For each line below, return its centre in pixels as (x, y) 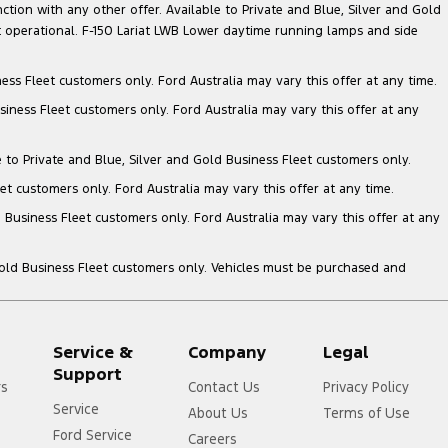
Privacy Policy (366, 386)
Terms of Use (367, 412)
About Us (218, 412)
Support (88, 373)
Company (228, 351)
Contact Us (224, 386)
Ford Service (93, 434)
